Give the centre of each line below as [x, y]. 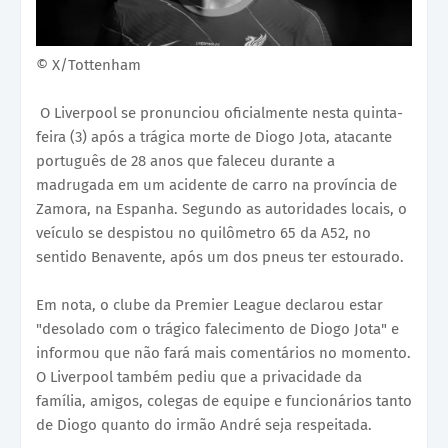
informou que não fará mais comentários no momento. [223, 353]
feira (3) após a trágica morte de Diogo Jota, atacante [214, 137]
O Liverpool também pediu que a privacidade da [199, 377]
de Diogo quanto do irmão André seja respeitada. [204, 425]
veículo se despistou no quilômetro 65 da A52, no [203, 233]
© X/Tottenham [88, 65]
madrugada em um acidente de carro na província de [216, 185]
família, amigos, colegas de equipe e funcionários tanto [224, 401]
